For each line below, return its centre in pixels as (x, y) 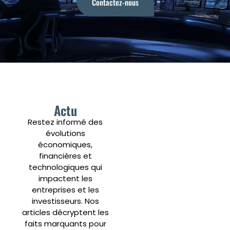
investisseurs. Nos (65, 201)
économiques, (65, 145)
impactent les (65, 179)
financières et (65, 156)
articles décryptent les (65, 213)
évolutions (65, 133)
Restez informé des (65, 122)
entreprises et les (65, 190)
